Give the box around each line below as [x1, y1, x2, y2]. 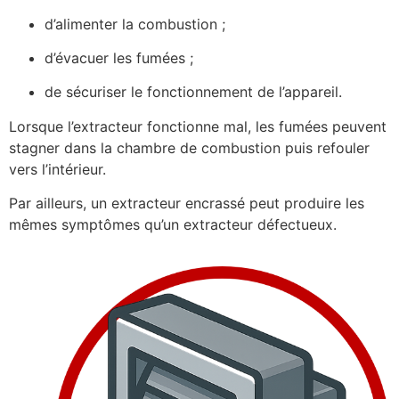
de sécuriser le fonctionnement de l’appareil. [45, 83, 342, 102]
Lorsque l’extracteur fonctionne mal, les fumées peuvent [9, 117, 387, 135]
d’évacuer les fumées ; [45, 49, 193, 68]
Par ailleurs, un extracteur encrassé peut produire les [9, 194, 364, 213]
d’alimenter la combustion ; [45, 14, 225, 33]
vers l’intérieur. [9, 159, 106, 178]
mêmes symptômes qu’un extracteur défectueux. [9, 216, 337, 234]
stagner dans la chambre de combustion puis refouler [9, 138, 370, 157]
